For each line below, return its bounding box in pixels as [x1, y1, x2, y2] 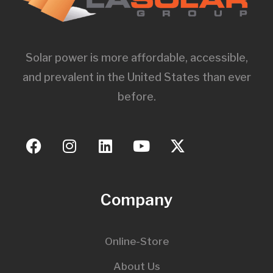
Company [101, 190, 172, 209]
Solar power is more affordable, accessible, [25, 51, 248, 64]
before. [117, 90, 156, 103]
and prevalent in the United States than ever [22, 70, 251, 83]
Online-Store [104, 235, 169, 247]
